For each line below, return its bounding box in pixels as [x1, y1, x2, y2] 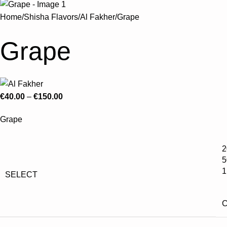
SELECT [5, 170, 37, 179]
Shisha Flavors [24, 13, 78, 22]
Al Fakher [80, 13, 115, 22]
